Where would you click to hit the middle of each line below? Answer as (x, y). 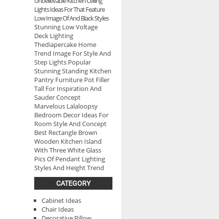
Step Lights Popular (63, 62)
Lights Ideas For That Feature (69, 9)
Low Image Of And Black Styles (71, 18)
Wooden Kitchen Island (68, 141)
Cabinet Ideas (61, 200)
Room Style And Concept (70, 124)
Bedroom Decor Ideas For (71, 115)
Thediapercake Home (65, 44)
